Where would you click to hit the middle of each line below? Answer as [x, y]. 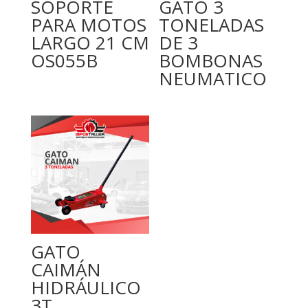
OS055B [64, 60]
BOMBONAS [211, 60]
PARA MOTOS [88, 24]
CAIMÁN [66, 269]
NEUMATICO [213, 78]
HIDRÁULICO [86, 287]
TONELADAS [212, 24]
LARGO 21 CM [90, 42]
